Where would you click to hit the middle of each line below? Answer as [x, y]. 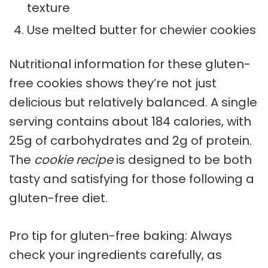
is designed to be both [182, 160]
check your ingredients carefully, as [115, 255]
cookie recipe [74, 160]
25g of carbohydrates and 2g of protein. [130, 141]
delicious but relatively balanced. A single [133, 103]
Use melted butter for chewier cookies [141, 30]
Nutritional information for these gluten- [130, 64]
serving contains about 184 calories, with [130, 122]
